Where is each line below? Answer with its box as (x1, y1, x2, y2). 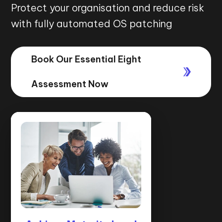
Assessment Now (31, 78, 109, 90)
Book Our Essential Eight (31, 54, 142, 65)
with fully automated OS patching (11, 17, 172, 30)
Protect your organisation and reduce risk (11, 1, 205, 14)
